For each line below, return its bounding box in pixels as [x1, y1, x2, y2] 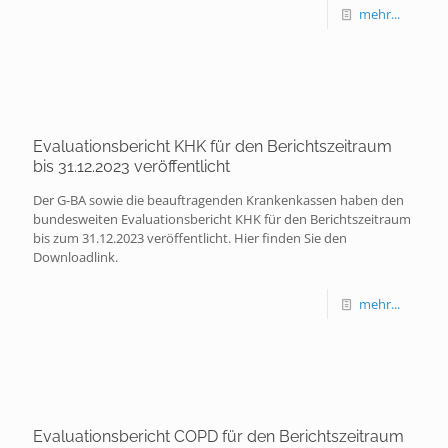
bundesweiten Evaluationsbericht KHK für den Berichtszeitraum [33, 210, 411, 228]
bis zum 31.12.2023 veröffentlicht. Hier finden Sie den [33, 229, 347, 247]
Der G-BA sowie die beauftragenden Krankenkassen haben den [33, 191, 404, 209]
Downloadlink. [33, 248, 118, 266]
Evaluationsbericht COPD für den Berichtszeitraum [33, 427, 404, 446]
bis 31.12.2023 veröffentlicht [33, 157, 230, 176]
